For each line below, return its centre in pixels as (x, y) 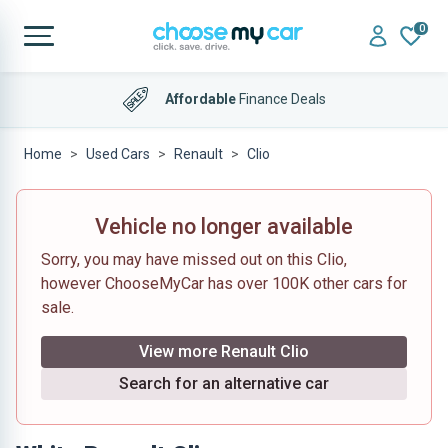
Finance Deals (280, 98)
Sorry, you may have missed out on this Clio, (194, 259)
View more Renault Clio (224, 351)
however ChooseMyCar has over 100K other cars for (224, 283)
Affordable (200, 98)
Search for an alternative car (224, 383)
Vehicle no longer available (224, 226)
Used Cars (118, 154)
